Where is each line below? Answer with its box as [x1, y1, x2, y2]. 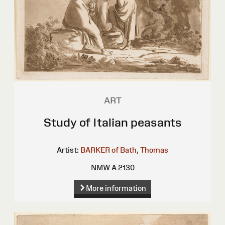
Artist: [57, 145, 79, 154]
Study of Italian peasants [43, 115, 182, 129]
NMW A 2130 [90, 163, 135, 172]
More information [85, 183, 146, 192]
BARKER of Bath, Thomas [80, 145, 168, 154]
